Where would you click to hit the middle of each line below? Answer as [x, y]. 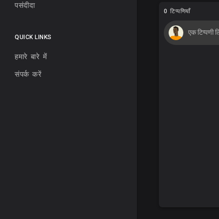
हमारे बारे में [31, 57]
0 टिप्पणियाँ [177, 11]
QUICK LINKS [33, 37]
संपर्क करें [28, 75]
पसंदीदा [25, 6]
